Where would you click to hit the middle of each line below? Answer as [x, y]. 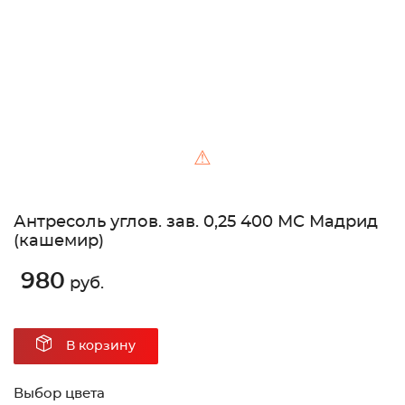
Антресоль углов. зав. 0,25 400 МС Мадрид [196, 223]
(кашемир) [59, 242]
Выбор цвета [59, 394]
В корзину [101, 347]
